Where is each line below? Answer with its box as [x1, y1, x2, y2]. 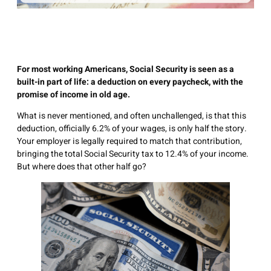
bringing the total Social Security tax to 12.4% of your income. [17, 148, 249, 161]
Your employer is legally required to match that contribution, [17, 135, 242, 148]
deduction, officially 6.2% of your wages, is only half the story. [17, 122, 247, 135]
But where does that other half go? [17, 160, 146, 174]
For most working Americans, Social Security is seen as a [17, 62, 234, 76]
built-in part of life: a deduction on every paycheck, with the [17, 75, 243, 88]
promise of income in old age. [17, 88, 130, 101]
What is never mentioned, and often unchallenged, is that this [17, 109, 246, 123]
